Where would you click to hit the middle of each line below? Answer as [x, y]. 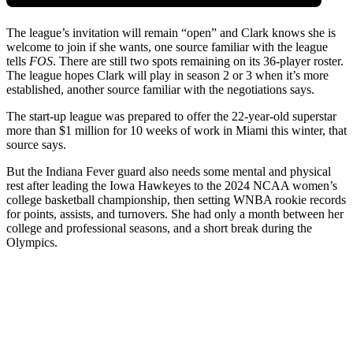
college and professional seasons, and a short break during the [159, 229]
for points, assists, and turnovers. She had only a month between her [175, 214]
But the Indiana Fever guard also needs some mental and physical [169, 172]
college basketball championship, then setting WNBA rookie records [176, 200]
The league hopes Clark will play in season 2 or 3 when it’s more [167, 76]
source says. [36, 145]
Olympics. [32, 243]
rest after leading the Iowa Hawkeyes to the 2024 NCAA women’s [172, 186]
